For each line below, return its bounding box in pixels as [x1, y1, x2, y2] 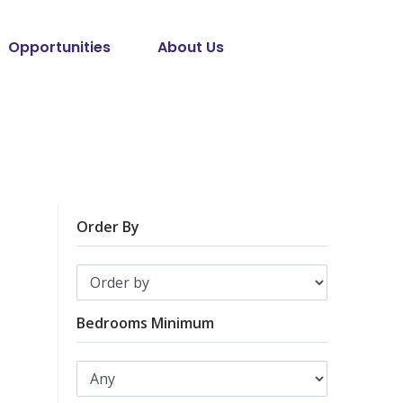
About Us [157, 36, 225, 58]
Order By [76, 216, 139, 237]
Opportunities [8, 36, 112, 58]
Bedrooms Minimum [76, 312, 214, 333]
